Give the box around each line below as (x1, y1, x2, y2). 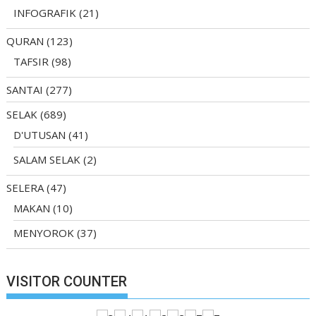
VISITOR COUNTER (6, 273, 128, 290)
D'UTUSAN (13, 127, 66, 142)
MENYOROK (13, 225, 75, 240)
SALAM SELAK (13, 152, 81, 166)
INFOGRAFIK (13, 5, 77, 20)
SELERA (6, 180, 44, 195)
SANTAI (6, 82, 44, 97)
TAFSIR (13, 54, 49, 68)
